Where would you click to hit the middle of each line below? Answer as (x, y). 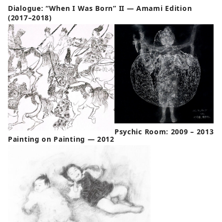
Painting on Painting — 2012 (61, 139)
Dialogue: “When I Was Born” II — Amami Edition (100, 8)
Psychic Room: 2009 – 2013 (164, 132)
